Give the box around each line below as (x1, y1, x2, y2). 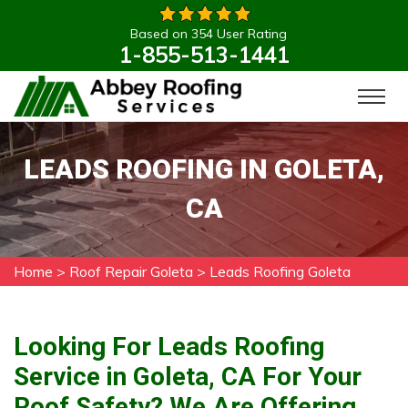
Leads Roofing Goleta (209, 262, 351, 280)
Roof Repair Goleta (69, 262, 193, 280)
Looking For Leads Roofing (14, 331, 324, 362)
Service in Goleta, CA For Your (14, 362, 362, 392)
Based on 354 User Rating (130, 25, 287, 42)
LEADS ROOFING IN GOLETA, (24, 153, 384, 185)
